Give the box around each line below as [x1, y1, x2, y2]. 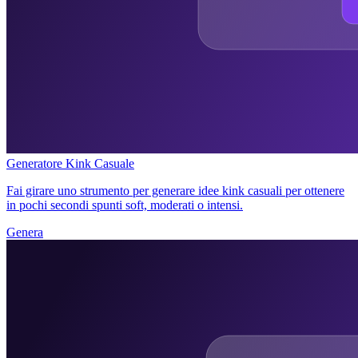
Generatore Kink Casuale [6, 156, 134, 170]
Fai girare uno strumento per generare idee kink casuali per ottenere [6, 183, 344, 197]
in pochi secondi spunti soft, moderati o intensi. [6, 197, 243, 212]
